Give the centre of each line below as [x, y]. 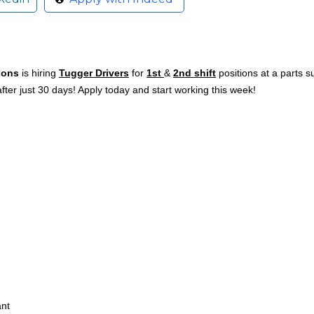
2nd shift [194, 73]
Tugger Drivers [94, 73]
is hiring [39, 73]
